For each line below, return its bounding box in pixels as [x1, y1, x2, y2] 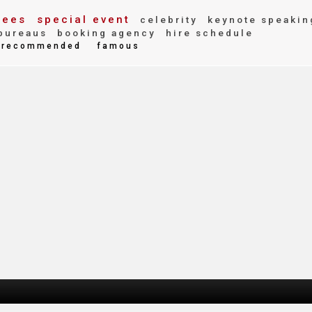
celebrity [136, 14, 198, 25]
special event [32, 13, 130, 26]
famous [97, 41, 140, 51]
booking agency [53, 27, 156, 38]
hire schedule [162, 27, 253, 38]
